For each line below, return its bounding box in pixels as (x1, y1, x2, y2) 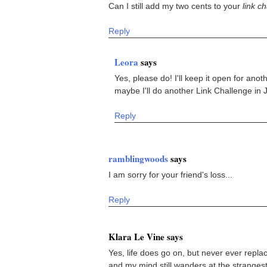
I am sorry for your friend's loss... (108, 169, 232, 179)
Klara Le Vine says (108, 229, 183, 243)
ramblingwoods (108, 151, 170, 165)
